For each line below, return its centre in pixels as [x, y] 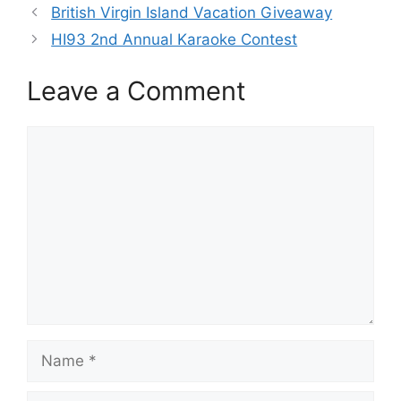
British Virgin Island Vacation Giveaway [192, 13]
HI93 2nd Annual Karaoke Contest [175, 39]
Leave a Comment [137, 90]
